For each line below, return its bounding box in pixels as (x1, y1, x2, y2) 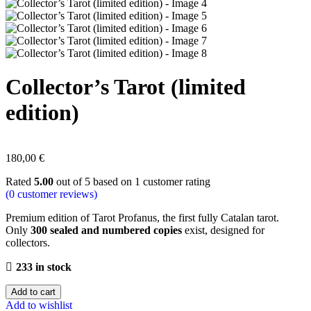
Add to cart (11, 286, 56, 297)
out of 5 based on (53, 175, 135, 187)
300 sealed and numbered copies (31, 224, 182, 236)
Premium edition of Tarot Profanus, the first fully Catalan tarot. (6, 211, 279, 224)
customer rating (140, 175, 210, 187)
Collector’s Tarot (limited (6, 74, 246, 100)
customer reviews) (15, 187, 97, 200)
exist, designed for (182, 224, 264, 236)
